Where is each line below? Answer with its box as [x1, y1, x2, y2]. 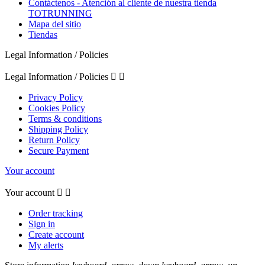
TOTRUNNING [28, 8, 92, 19]
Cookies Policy [28, 103, 85, 114]
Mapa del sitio [28, 19, 81, 30]
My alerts [28, 240, 63, 251]
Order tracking [28, 208, 83, 219]
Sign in [28, 219, 55, 230]
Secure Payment [28, 146, 89, 156]
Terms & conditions [28, 114, 102, 124]
